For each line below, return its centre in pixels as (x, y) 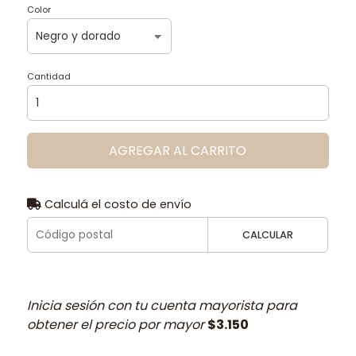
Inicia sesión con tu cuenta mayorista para (162, 305)
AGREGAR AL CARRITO (178, 150)
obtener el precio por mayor (117, 324)
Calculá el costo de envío (116, 204)
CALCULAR (268, 234)
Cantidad (48, 76)
